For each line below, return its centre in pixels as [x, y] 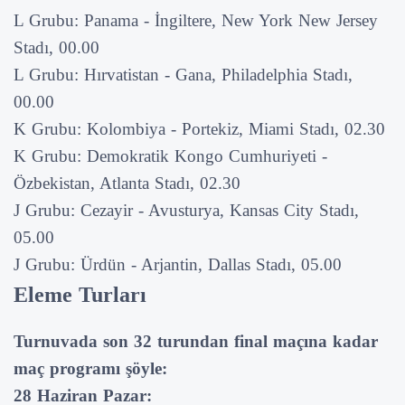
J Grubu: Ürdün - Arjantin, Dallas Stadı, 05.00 [178, 264]
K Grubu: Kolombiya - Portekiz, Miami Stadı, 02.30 [199, 128]
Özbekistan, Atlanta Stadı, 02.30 [127, 183]
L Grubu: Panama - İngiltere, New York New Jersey [196, 20]
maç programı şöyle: [90, 368]
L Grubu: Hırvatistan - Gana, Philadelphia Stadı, [183, 74]
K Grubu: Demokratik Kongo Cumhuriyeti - [170, 155]
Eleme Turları [80, 294]
